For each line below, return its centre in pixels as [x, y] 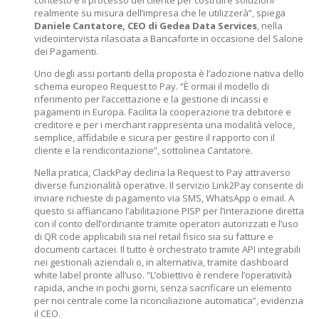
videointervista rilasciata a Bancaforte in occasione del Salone [169, 38]
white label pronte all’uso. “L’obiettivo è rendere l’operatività [163, 275]
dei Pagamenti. [66, 51]
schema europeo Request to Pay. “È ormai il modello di [152, 86]
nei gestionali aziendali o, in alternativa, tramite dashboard [161, 262]
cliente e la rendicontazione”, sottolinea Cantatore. [143, 150]
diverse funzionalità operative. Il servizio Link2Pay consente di [169, 185]
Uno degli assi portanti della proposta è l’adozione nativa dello [169, 73]
